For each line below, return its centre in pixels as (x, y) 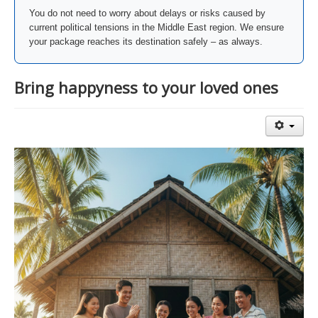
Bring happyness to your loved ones (146, 87)
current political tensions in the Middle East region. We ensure (157, 27)
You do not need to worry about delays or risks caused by (147, 13)
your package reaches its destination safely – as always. (146, 42)
